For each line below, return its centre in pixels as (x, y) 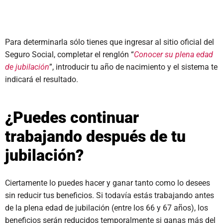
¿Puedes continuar (72, 117)
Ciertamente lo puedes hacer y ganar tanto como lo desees (108, 183)
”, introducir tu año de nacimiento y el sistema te (133, 67)
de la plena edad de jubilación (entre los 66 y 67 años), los (107, 208)
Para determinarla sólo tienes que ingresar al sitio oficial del (110, 42)
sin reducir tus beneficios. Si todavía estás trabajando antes (110, 195)
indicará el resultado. (42, 79)
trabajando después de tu (95, 136)
